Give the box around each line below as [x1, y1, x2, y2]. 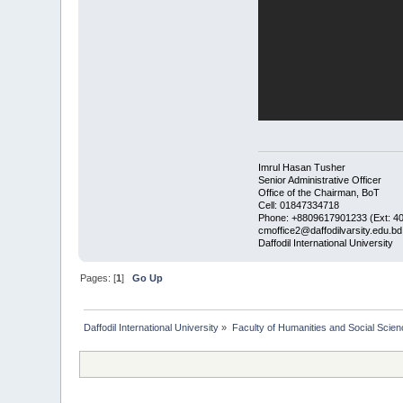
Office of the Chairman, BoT [257, 187, 380, 199]
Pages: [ [80, 273, 117, 284]
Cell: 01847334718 [257, 200, 339, 211]
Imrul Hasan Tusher [257, 162, 345, 174]
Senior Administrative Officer [257, 175, 381, 186]
